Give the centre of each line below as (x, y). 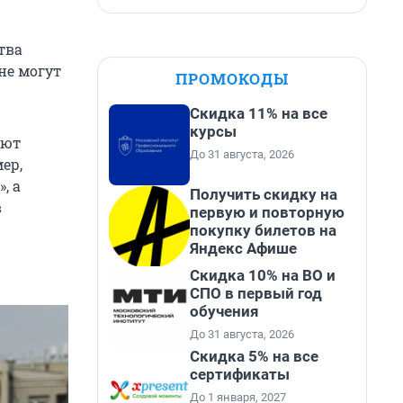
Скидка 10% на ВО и (263, 275)
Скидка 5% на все (254, 356)
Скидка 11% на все (259, 113)
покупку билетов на (263, 230)
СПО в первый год (256, 293)
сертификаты (240, 374)
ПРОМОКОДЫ (232, 79)
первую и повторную (267, 212)
